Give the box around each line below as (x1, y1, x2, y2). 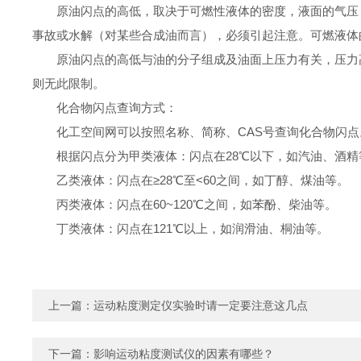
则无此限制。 (32, 77, 105, 90)
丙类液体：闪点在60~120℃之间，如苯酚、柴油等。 (56, 197, 337, 211)
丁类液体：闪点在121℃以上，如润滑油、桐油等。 (56, 222, 329, 235)
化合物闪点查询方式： (56, 101, 177, 114)
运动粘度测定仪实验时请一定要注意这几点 (93, 299, 308, 312)
